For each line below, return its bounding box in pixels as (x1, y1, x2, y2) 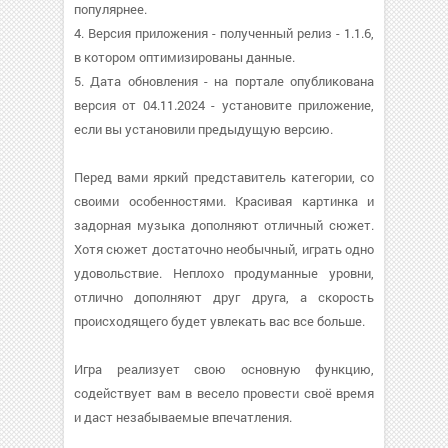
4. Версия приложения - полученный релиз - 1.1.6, (74, 24, 374, 42)
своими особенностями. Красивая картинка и (74, 192, 374, 210)
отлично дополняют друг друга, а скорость (74, 288, 374, 306)
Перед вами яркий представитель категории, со (74, 168, 374, 186)
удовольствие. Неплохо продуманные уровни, (74, 264, 374, 282)
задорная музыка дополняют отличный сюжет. (74, 216, 374, 234)
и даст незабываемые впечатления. (74, 408, 292, 426)
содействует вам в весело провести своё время (74, 384, 374, 402)
